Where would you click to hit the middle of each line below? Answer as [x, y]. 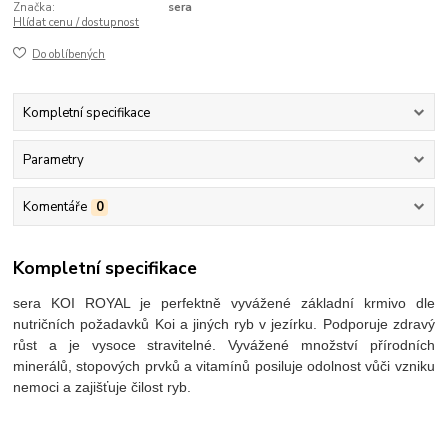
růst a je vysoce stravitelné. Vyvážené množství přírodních [224, 344]
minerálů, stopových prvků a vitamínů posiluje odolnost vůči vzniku [224, 365]
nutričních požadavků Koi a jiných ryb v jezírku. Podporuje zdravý [224, 323]
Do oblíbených [69, 55]
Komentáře [54, 207]
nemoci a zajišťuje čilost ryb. [102, 386]
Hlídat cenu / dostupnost [76, 22]
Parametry [53, 159]
